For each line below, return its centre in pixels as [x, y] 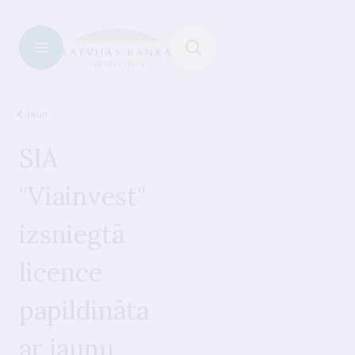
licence [61, 272]
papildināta [84, 310]
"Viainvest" [82, 196]
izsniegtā [72, 234]
